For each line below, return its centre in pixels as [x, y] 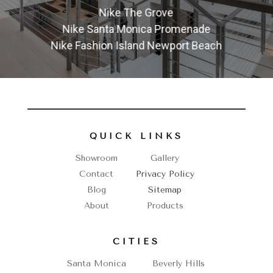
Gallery [165, 158]
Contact [97, 174]
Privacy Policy [165, 174]
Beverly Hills [179, 264]
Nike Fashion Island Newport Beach [136, 46]
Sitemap [165, 190]
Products [165, 206]
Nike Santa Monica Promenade [136, 29]
